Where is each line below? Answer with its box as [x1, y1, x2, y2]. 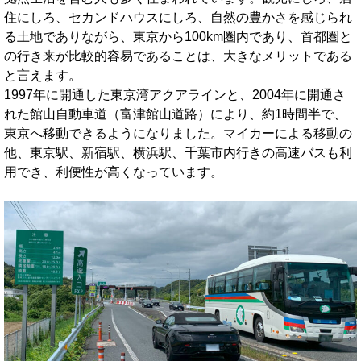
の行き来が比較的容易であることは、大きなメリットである [4, 48, 352, 63]
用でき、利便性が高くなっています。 [4, 164, 223, 179]
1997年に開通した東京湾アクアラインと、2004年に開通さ [4, 87, 346, 102]
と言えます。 [4, 68, 81, 82]
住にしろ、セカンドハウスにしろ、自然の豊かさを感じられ [4, 10, 352, 24]
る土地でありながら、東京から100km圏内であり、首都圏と [4, 29, 352, 44]
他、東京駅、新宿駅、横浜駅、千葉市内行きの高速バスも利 [4, 145, 352, 160]
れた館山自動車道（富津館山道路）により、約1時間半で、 [4, 106, 346, 121]
